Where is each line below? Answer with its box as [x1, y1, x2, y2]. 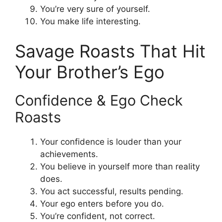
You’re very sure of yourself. [40, 4, 150, 14]
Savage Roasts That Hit [15, 40, 206, 61]
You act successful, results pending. [40, 186, 183, 196]
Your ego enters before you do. [40, 198, 164, 209]
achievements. [40, 149, 98, 159]
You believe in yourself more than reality [40, 161, 200, 171]
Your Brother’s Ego [15, 61, 165, 82]
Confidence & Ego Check [15, 91, 183, 109]
